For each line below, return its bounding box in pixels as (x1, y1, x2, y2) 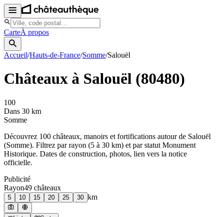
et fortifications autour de (108, 132, 188, 140)
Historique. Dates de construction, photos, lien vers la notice (4, 149, 187, 158)
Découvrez (4, 132, 39, 140)
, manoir (80, 132, 105, 140)
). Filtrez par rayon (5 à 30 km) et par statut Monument (30, 140, 196, 149)
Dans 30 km (4, 107, 41, 115)
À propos (20, 28, 49, 36)
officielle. (4, 158, 32, 167)
